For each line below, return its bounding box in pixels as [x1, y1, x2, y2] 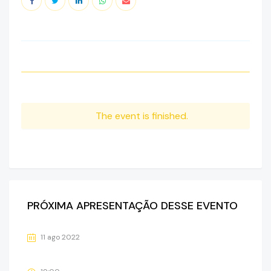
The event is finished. [95, 109, 188, 123]
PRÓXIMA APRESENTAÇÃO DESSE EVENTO [27, 198, 238, 214]
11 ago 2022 [41, 232, 80, 242]
